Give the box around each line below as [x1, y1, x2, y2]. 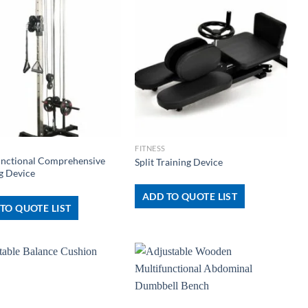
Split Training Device [135, 155, 223, 168]
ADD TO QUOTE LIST [142, 190, 238, 203]
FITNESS [135, 144, 166, 153]
